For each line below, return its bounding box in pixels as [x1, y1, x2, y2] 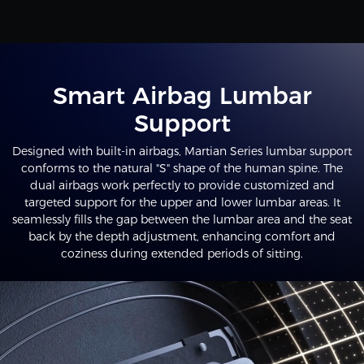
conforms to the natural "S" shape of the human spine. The [21, 160, 343, 175]
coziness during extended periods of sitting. [61, 245, 303, 261]
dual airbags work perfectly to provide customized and [29, 177, 335, 193]
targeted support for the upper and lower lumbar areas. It [24, 194, 340, 210]
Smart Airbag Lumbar [52, 80, 312, 110]
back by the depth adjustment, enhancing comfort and [28, 228, 336, 244]
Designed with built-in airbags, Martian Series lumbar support [12, 143, 352, 158]
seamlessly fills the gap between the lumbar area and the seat [12, 211, 352, 227]
